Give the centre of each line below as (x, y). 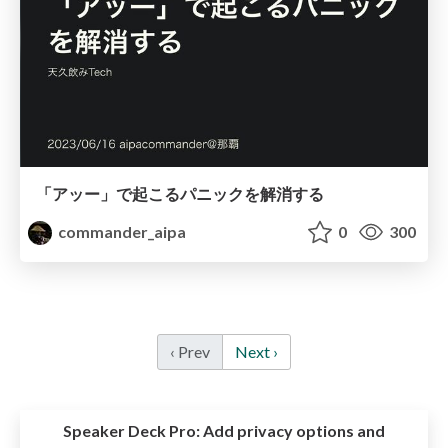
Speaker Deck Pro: (131, 431)
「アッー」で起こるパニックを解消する (180, 194)
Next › (256, 352)
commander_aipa (121, 232)
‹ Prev (190, 352)
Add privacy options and (292, 431)
